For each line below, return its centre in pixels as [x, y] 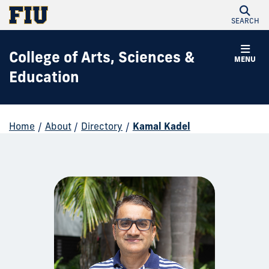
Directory [102, 126]
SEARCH [245, 21]
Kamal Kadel [161, 126]
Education [44, 77]
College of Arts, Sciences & [102, 57]
